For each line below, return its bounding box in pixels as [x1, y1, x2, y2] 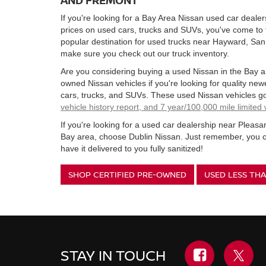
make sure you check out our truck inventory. [61, 48, 229, 58]
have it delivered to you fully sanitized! [61, 143, 203, 153]
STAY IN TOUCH [61, 245, 166, 265]
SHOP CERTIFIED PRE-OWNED [68, 168, 186, 180]
